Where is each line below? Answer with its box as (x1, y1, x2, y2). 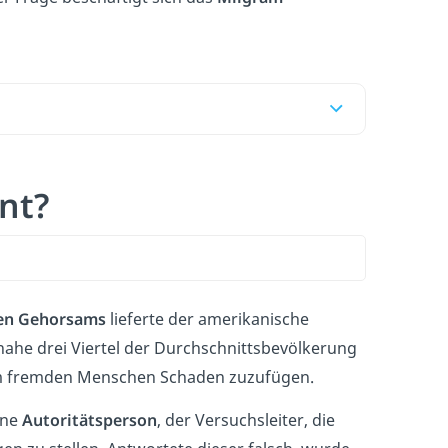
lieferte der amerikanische (106, 307, 309, 330)
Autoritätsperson (22, 408, 157, 431)
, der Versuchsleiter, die (157, 408, 335, 431)
